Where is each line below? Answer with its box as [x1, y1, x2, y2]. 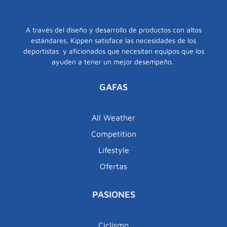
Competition [91, 129, 136, 139]
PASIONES [92, 189, 135, 200]
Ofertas [100, 162, 127, 171]
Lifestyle [98, 145, 129, 155]
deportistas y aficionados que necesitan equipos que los [23, 47, 204, 56]
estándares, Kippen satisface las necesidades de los [31, 36, 196, 45]
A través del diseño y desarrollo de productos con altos [25, 25, 202, 34]
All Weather [92, 113, 135, 123]
